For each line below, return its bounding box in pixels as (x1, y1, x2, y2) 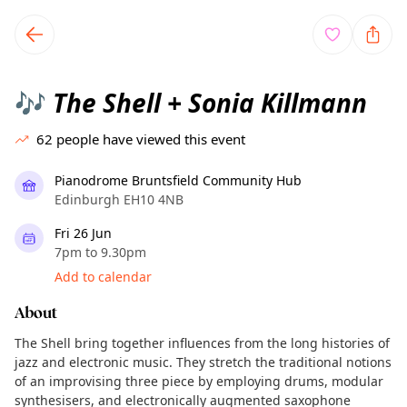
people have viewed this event (56, 130, 245, 148)
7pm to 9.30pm (55, 243, 146, 261)
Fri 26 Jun (55, 224, 112, 242)
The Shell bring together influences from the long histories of (15, 334, 390, 352)
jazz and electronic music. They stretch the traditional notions (15, 353, 392, 371)
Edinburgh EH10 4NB (55, 191, 184, 208)
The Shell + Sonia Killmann (46, 85, 367, 120)
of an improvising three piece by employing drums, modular (15, 372, 383, 390)
